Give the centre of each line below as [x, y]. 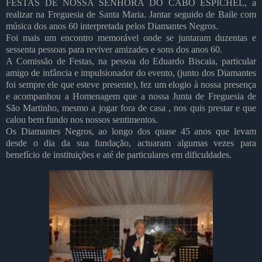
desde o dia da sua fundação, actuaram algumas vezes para [131, 143]
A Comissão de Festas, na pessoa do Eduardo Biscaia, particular [131, 61]
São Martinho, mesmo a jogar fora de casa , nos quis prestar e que [131, 108]
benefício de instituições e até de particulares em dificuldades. [119, 155]
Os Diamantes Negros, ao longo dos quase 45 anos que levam [131, 132]
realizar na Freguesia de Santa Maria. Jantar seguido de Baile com [131, 15]
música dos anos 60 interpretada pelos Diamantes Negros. [112, 26]
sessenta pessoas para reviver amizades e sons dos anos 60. [114, 50]
